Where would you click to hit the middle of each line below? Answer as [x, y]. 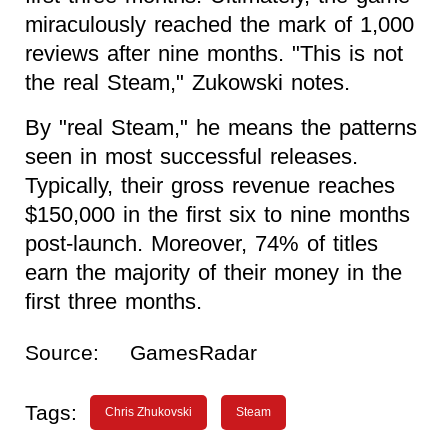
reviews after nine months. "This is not [214, 53]
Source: [62, 352]
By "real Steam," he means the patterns [221, 127]
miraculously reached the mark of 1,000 [219, 24]
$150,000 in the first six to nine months [217, 214]
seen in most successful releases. [191, 156]
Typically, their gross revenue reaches [210, 185]
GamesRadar [193, 352]
